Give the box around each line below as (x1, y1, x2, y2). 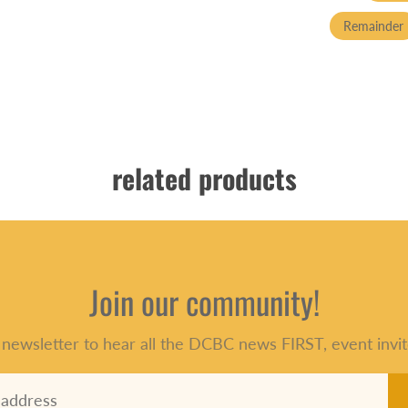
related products (111, 158, 297, 199)
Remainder (342, 17, 403, 34)
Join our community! (88, 278, 320, 325)
